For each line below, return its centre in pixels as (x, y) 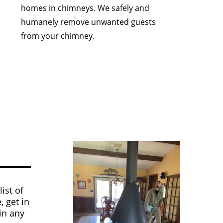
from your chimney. (58, 36)
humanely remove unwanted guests (89, 22)
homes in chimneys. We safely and (85, 8)
